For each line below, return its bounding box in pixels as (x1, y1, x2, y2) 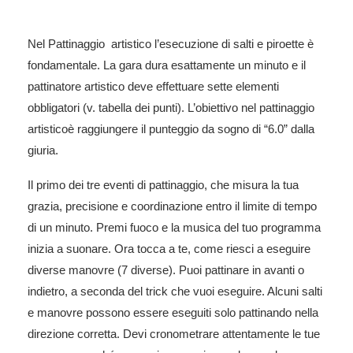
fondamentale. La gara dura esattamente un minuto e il (28, 58, 306, 72)
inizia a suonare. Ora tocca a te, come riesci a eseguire (28, 241, 310, 255)
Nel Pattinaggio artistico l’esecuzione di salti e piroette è (28, 36, 314, 50)
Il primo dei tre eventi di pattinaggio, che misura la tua (28, 177, 299, 191)
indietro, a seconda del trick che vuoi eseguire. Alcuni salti (28, 284, 322, 298)
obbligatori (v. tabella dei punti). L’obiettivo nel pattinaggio (28, 100, 314, 114)
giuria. (28, 143, 58, 157)
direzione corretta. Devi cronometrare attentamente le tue (28, 326, 320, 340)
